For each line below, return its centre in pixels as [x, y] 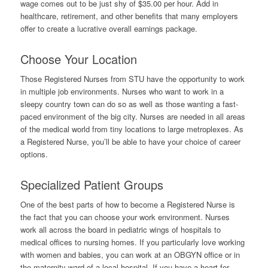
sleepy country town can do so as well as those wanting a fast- [129, 103]
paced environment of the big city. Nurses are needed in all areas [133, 116]
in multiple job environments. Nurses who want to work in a [122, 91]
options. [34, 154]
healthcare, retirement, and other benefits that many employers [129, 16]
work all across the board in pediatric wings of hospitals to [120, 229]
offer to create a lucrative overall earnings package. [109, 28]
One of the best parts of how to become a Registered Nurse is [127, 204]
